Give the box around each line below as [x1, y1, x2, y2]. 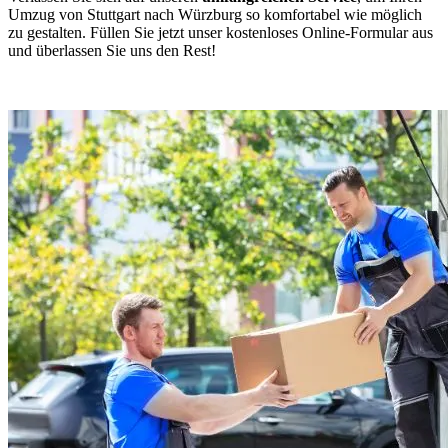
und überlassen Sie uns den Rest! [8, 41, 216, 59]
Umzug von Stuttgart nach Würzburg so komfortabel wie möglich [8, 5, 422, 23]
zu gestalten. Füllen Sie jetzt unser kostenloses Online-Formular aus [8, 23, 433, 41]
